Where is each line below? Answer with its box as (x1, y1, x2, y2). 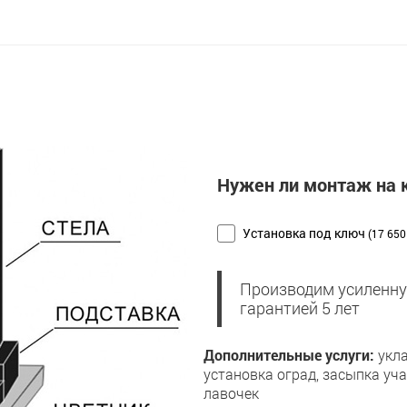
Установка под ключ (240, 223, 368, 242)
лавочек (203, 383, 259, 403)
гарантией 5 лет (240, 298, 360, 320)
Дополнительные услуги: (203, 345, 374, 365)
